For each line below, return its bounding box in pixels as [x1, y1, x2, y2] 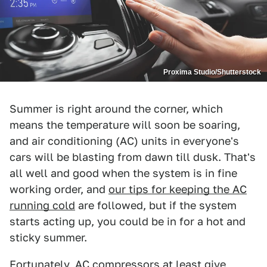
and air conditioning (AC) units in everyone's [10, 134, 239, 147]
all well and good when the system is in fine [10, 166, 237, 179]
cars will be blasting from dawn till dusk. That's [10, 150, 256, 163]
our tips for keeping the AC [108, 182, 247, 195]
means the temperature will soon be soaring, [10, 118, 240, 131]
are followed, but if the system [75, 198, 237, 212]
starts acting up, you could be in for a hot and [10, 215, 246, 228]
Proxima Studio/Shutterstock [163, 67, 261, 76]
